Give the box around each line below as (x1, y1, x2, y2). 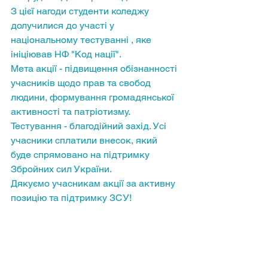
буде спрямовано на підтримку (11, 149, 152, 160)
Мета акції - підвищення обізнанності (11, 63, 179, 74)
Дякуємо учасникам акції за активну (11, 178, 178, 189)
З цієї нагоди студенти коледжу (11, 5, 151, 17)
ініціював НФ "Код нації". (11, 48, 121, 60)
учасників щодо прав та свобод (11, 77, 153, 89)
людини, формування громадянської (11, 92, 176, 103)
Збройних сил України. (11, 163, 112, 175)
